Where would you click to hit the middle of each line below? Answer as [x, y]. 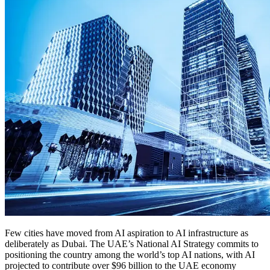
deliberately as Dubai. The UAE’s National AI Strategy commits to [132, 243]
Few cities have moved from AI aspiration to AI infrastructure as [127, 233]
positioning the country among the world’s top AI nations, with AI [130, 254]
